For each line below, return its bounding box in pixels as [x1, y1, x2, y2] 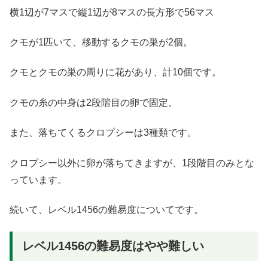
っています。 [10, 174, 67, 185]
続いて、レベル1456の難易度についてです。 [10, 204, 203, 215]
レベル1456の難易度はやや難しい [22, 239, 204, 253]
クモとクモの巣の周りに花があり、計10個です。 [10, 67, 221, 78]
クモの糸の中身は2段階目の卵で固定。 [10, 97, 178, 108]
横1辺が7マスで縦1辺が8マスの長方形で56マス [10, 7, 214, 17]
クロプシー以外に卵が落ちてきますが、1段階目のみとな [10, 157, 254, 168]
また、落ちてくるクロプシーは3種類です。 [10, 127, 197, 138]
